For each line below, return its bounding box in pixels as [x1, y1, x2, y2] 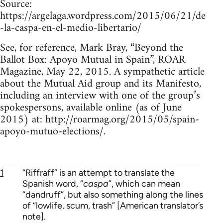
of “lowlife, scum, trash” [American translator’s [22, 200, 203, 211]
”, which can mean [109, 178, 180, 189]
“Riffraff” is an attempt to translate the [22, 167, 175, 178]
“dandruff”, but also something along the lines [22, 189, 203, 200]
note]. [22, 211, 46, 222]
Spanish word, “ [22, 178, 83, 189]
